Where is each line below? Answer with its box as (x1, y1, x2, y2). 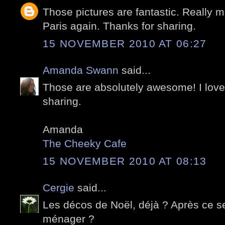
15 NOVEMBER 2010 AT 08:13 (43, 155, 207, 167)
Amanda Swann (43, 64, 119, 76)
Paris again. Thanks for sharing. (43, 20, 196, 32)
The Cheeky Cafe (43, 138, 127, 150)
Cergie (43, 181, 74, 193)
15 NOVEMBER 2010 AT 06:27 (43, 37, 207, 49)
